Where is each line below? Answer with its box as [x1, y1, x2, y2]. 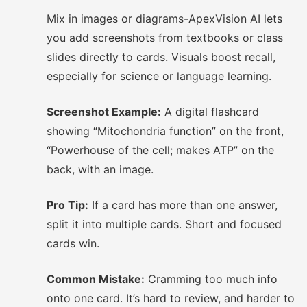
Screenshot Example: [47, 105, 161, 119]
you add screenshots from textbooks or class [47, 31, 283, 45]
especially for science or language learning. [47, 69, 271, 83]
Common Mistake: [47, 272, 145, 286]
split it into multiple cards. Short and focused [47, 217, 282, 231]
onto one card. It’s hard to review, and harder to [47, 291, 295, 305]
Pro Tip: [47, 198, 88, 212]
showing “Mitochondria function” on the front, [47, 124, 284, 138]
